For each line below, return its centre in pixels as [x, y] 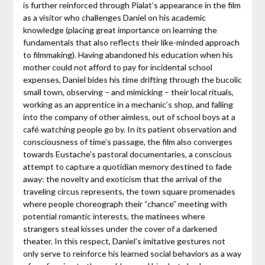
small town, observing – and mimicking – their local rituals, [128, 92]
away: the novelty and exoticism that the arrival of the [122, 179]
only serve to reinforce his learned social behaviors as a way [132, 254]
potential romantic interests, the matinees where [114, 216]
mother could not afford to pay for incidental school [117, 67]
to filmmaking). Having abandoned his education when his [128, 55]
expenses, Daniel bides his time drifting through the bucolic [132, 80]
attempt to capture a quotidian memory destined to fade [127, 167]
